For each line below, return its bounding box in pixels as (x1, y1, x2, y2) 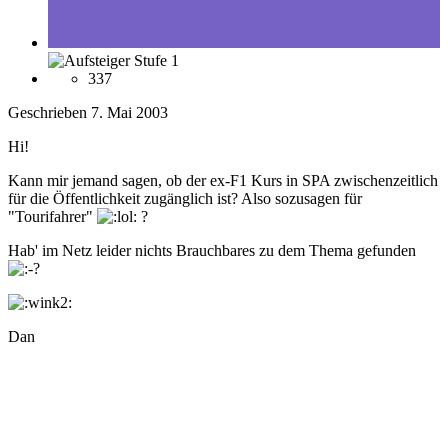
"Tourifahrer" (8, 208, 97, 226)
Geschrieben (8, 104, 91, 122)
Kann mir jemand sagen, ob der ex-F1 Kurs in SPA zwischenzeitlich (8, 172, 438, 190)
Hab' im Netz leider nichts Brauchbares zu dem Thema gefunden (8, 242, 416, 260)
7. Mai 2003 (91, 104, 168, 122)
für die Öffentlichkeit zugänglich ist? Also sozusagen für (8, 190, 362, 208)
